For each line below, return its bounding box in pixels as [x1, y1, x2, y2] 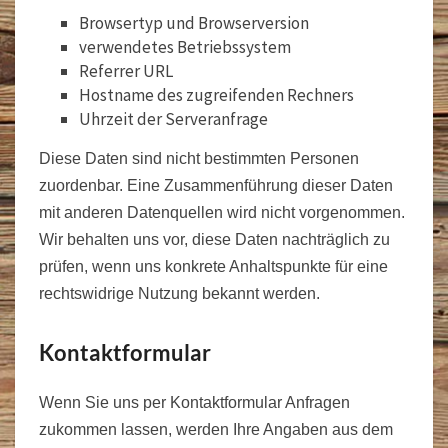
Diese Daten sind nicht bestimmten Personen [39, 149, 359, 167]
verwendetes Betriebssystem [79, 35, 291, 58]
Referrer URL [79, 59, 173, 82]
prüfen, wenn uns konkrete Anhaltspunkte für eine [39, 257, 388, 275]
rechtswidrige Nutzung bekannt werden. [39, 284, 320, 302]
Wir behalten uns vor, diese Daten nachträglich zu [39, 230, 390, 248]
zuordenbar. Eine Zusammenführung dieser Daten [39, 176, 393, 194]
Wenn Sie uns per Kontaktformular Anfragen [39, 393, 350, 411]
